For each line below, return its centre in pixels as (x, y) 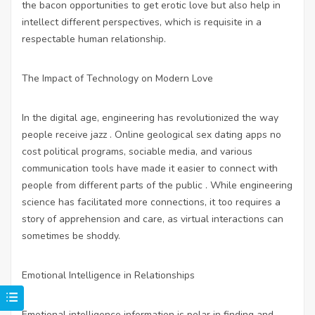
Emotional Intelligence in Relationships (108, 275)
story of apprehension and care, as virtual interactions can (153, 219)
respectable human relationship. (94, 39)
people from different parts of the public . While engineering (157, 185)
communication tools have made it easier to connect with (150, 168)
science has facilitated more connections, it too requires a (151, 202)
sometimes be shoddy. (71, 236)
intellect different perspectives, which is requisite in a (142, 22)
